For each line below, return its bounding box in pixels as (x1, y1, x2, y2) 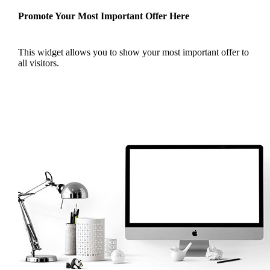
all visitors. (18, 58, 59, 69)
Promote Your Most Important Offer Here (18, 11, 189, 22)
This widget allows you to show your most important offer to (18, 47, 249, 58)
